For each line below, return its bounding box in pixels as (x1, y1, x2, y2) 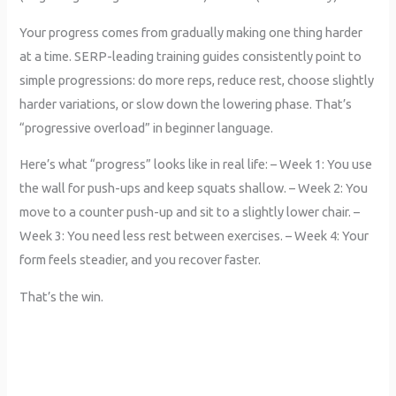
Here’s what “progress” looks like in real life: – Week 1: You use (19, 156, 373, 172)
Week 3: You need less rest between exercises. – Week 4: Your (19, 228, 369, 244)
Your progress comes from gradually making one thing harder (19, 24, 363, 40)
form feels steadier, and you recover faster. (19, 252, 262, 268)
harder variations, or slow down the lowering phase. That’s (19, 95, 353, 111)
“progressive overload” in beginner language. (19, 119, 274, 135)
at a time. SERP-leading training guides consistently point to (19, 48, 362, 64)
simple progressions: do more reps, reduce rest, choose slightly (19, 72, 375, 88)
